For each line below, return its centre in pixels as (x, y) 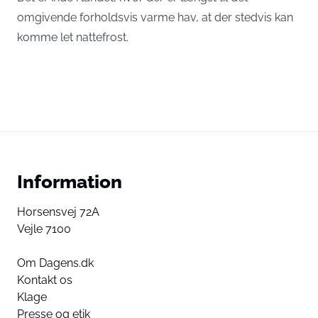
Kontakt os (45, 280)
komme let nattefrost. (73, 37)
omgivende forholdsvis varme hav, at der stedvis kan (155, 17)
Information (70, 181)
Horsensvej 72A (58, 212)
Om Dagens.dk (55, 263)
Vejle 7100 (44, 229)
